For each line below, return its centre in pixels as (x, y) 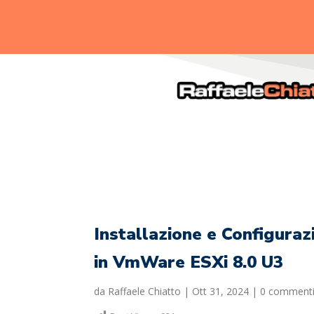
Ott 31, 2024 (221, 291)
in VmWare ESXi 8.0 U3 (189, 262)
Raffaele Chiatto (145, 291)
